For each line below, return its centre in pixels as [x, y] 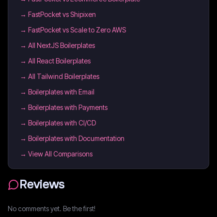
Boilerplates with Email [61, 92]
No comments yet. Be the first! [52, 209]
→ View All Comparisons [56, 154]
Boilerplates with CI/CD [62, 123]
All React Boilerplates [59, 61]
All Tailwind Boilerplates [64, 76]
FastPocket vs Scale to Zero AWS [77, 30]
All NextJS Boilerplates [62, 45]
